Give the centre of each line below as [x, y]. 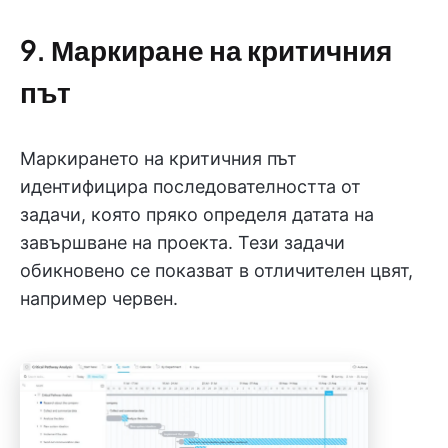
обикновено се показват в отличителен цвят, [216, 270]
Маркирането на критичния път [158, 158]
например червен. [99, 298]
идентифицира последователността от [190, 186]
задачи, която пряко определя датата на [197, 214]
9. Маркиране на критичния [206, 49]
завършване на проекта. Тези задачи [182, 242]
